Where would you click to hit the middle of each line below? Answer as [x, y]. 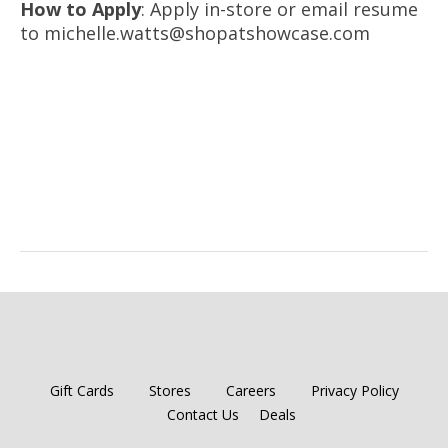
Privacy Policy [354, 390]
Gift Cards [81, 390]
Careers [250, 390]
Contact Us [203, 414]
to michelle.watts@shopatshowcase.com [194, 32]
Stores [169, 390]
